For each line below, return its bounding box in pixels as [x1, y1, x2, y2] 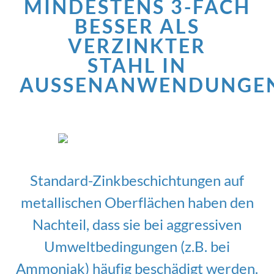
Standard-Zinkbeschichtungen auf [30, 171, 244, 189]
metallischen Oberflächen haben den [20, 193, 254, 211]
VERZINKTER [68, 33, 206, 57]
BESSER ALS [74, 13, 200, 38]
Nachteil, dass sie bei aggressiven [32, 215, 242, 233]
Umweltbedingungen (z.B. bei [44, 237, 230, 255]
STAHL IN [87, 53, 187, 77]
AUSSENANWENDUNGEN [20, 72, 267, 97]
